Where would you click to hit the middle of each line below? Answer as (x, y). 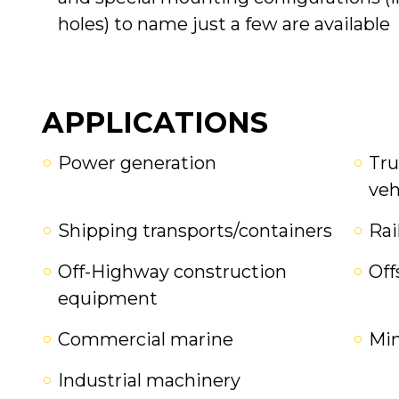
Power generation (137, 163)
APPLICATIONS (155, 122)
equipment (108, 298)
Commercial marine (146, 339)
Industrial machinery (149, 380)
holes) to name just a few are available (224, 24)
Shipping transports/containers (195, 231)
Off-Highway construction (172, 272)
